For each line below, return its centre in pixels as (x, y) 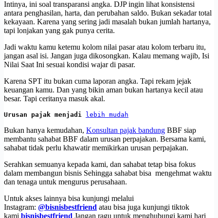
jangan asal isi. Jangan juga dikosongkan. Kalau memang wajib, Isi (107, 55)
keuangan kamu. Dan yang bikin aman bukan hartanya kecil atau (103, 90)
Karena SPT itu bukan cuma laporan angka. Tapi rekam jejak (98, 81)
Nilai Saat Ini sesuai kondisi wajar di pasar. (70, 64)
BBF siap (181, 130)
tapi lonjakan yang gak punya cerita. (59, 30)
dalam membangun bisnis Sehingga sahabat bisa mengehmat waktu (108, 173)
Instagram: (20, 207)
